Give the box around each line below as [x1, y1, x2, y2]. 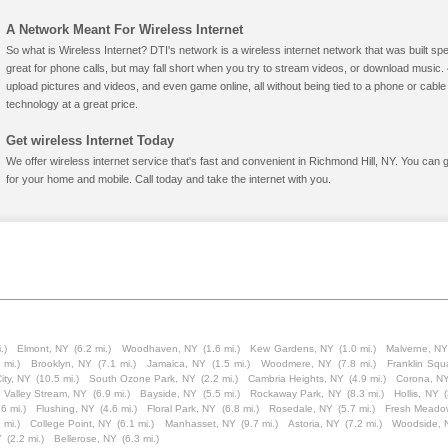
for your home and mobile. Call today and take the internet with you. [6, 173, 331, 185]
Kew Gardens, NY [250, 343, 334, 354]
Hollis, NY [394, 388, 439, 399]
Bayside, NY [140, 388, 198, 399]
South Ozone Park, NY [89, 373, 196, 384]
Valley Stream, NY [3, 388, 88, 399]
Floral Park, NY [147, 403, 217, 414]
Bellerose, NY [54, 433, 117, 444]
